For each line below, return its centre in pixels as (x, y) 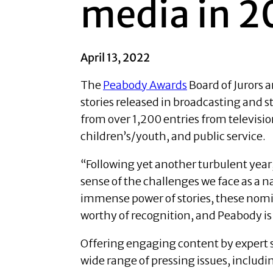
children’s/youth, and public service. (173, 136)
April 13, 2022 (115, 58)
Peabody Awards (145, 85)
